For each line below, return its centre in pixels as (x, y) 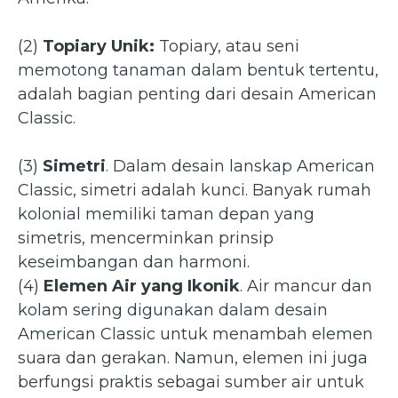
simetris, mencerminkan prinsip (146, 239)
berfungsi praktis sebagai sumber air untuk (191, 382)
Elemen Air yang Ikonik (142, 287)
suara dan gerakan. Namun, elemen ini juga (193, 358)
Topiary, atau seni (227, 47)
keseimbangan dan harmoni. (134, 263)
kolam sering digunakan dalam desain (173, 310)
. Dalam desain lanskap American (240, 167)
